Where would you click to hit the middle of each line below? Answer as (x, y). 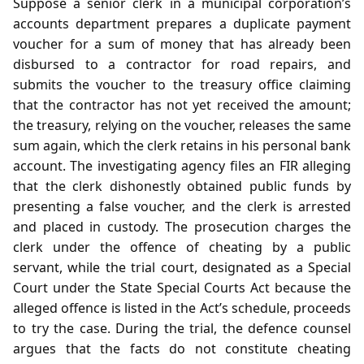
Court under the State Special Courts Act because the (182, 287)
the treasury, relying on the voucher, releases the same (182, 125)
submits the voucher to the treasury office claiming (182, 84)
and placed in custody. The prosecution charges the (182, 226)
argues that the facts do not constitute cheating (182, 348)
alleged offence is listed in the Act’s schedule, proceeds (182, 308)
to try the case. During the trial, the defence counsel (182, 328)
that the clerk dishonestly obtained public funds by (182, 186)
